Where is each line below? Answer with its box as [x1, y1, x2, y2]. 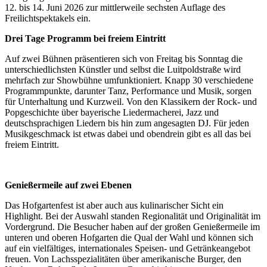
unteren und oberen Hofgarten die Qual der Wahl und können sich [5, 232, 253, 243]
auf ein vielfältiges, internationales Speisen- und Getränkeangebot [5, 243, 250, 254]
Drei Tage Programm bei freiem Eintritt [5, 33, 166, 44]
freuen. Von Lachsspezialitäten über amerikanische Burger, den [5, 254, 241, 265]
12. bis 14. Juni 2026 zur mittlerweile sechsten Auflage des [5, 2, 225, 13]
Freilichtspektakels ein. [5, 13, 91, 24]
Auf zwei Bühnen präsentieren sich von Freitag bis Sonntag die [5, 54, 243, 64]
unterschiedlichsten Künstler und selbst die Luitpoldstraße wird [5, 64, 241, 75]
